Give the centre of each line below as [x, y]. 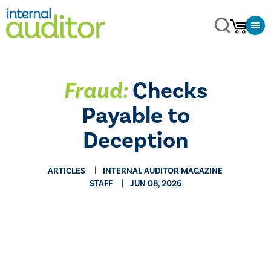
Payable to [135, 116]
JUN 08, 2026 [155, 184]
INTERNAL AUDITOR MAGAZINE [163, 171]
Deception [135, 141]
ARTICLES [67, 171]
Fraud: [96, 91]
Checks [168, 91]
